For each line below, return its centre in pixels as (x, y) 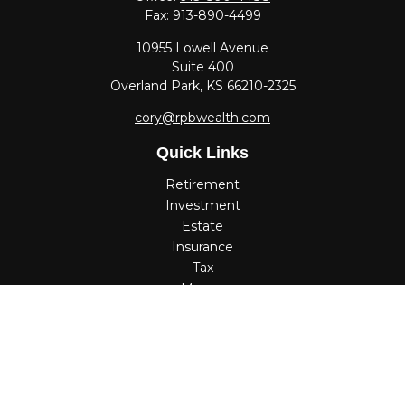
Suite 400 (202, 67)
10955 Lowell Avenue (202, 48)
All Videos (202, 351)
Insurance (202, 247)
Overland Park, (156, 86)
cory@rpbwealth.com (202, 118)
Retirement (202, 184)
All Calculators (202, 372)
